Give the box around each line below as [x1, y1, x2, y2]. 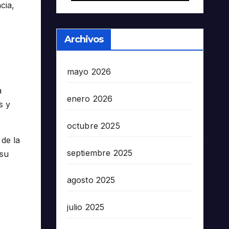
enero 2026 [66, 93, 113, 104]
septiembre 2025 [66, 147, 133, 158]
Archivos [64, 33, 104, 45]
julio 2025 [66, 201, 105, 212]
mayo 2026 [66, 66, 111, 77]
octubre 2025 [66, 120, 120, 131]
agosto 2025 [66, 174, 116, 185]
